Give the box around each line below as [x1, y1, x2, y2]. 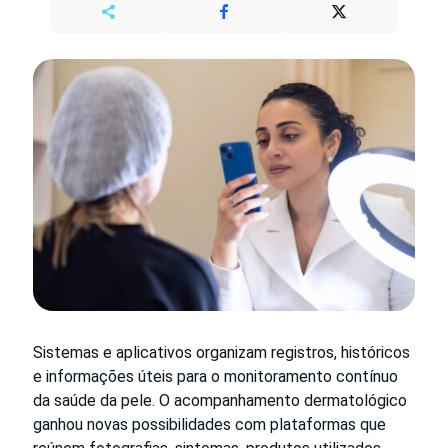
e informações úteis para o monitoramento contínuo [33, 367, 398, 387]
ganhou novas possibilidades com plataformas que [33, 415, 386, 435]
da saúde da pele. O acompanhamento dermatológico [33, 391, 407, 411]
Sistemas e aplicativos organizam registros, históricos [33, 343, 410, 363]
